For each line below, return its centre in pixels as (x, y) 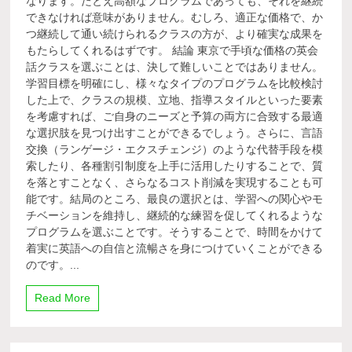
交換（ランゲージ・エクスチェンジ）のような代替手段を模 (175, 149)
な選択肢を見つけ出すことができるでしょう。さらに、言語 (175, 133)
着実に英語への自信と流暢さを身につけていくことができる (175, 248)
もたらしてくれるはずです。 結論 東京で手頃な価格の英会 (172, 50)
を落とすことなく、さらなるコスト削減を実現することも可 (175, 182)
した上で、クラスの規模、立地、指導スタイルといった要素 (175, 100)
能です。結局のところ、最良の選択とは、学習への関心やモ (175, 199)
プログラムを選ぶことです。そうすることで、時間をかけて (175, 232)
